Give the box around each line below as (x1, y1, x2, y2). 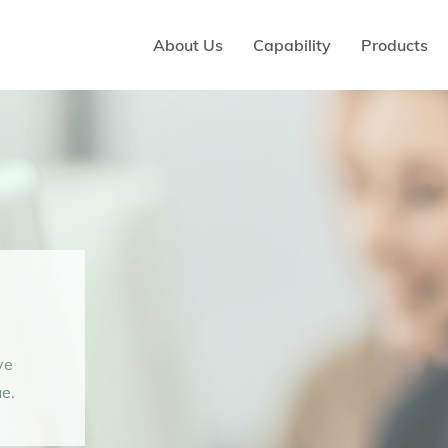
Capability (253, 35, 331, 55)
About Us (153, 35, 223, 55)
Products (361, 35, 428, 55)
